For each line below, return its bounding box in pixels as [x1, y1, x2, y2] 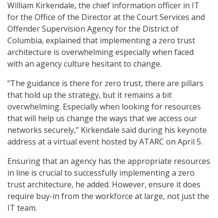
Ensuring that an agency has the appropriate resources [7, 156, 210, 167]
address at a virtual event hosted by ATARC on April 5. [7, 136, 202, 147]
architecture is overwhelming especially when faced [7, 47, 194, 58]
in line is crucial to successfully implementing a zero [7, 167, 195, 179]
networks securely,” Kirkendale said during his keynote [7, 125, 207, 136]
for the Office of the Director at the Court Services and [7, 12, 205, 23]
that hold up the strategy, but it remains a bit [7, 90, 172, 101]
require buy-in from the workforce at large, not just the [7, 191, 209, 202]
